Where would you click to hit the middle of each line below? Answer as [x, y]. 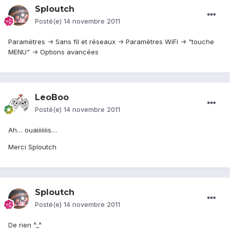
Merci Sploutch [32, 147]
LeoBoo [52, 98]
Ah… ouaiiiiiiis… [33, 130]
